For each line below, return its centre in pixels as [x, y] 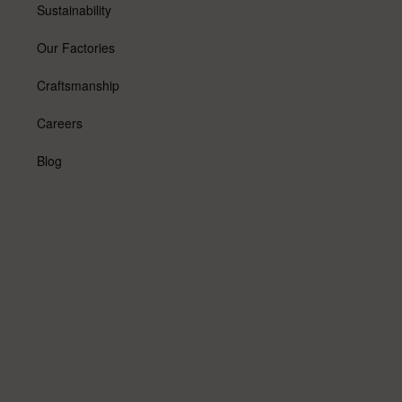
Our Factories [76, 48]
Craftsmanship [79, 86]
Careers [60, 123]
